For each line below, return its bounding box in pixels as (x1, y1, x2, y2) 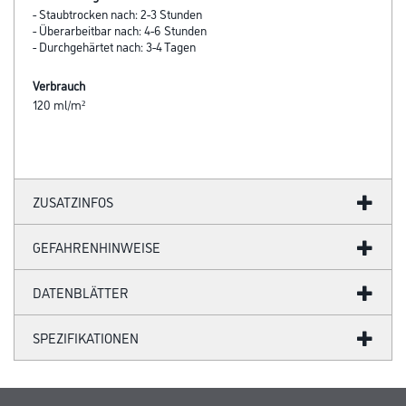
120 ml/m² (33, 94, 85, 112)
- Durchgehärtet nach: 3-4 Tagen (33, 36, 196, 54)
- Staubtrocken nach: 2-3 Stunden (33, 4, 202, 22)
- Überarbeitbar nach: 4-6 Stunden (33, 20, 207, 38)
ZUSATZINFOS (33, 191, 113, 211)
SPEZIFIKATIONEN (33, 327, 139, 347)
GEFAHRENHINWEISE (33, 237, 160, 256)
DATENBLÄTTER (33, 282, 129, 302)
